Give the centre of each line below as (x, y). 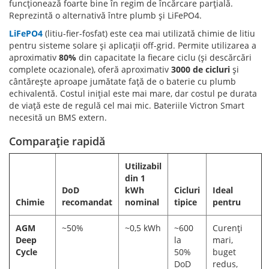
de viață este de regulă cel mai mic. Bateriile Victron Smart (127, 105)
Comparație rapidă (57, 141)
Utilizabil (143, 166)
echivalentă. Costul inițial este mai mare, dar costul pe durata (133, 93)
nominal (142, 202)
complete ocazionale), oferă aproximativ (90, 69)
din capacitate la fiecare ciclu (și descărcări (164, 57)
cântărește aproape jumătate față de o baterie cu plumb (122, 81)
